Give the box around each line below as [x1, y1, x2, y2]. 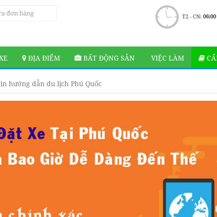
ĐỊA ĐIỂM [26, 53, 60, 62]
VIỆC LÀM [149, 53, 184, 62]
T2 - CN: [182, 13, 203, 20]
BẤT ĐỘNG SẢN [81, 53, 135, 62]
